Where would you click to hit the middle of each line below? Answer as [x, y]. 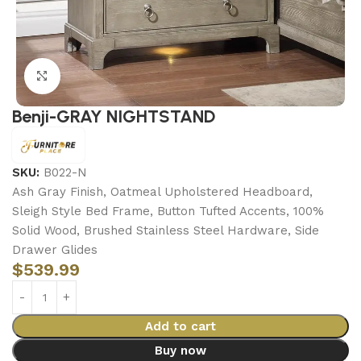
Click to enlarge [103, 76]
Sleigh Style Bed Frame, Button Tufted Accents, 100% [168, 211]
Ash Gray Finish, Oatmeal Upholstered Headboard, [162, 192]
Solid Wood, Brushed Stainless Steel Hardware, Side [166, 230]
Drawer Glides [55, 250]
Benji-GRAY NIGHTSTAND [114, 116]
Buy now [180, 351]
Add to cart [180, 326]
